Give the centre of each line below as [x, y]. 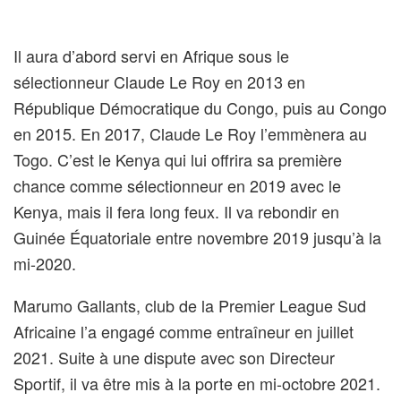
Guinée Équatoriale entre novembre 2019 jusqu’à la [197, 237]
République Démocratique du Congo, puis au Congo [200, 107]
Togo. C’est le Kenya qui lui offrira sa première [178, 159]
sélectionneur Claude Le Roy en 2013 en [159, 81]
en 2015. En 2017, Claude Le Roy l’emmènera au [190, 133]
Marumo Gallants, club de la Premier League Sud [190, 305]
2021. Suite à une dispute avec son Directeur [174, 357]
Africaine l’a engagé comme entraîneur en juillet [183, 331]
